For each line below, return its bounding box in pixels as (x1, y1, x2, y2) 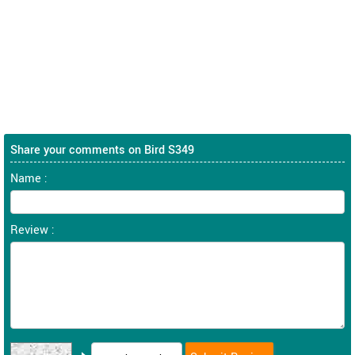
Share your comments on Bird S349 (10, 142, 194, 158)
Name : (10, 170, 48, 187)
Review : (10, 222, 55, 239)
